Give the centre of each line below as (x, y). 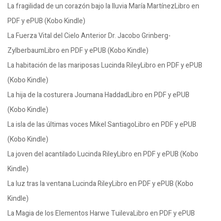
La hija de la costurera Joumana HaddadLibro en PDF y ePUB (98, 95)
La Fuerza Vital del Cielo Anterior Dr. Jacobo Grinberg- (89, 36)
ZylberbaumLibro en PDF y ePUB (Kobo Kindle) (78, 51)
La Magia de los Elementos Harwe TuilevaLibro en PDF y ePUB (101, 213)
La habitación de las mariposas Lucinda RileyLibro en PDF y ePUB (105, 65)
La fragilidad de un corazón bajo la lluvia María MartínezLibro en (103, 6)
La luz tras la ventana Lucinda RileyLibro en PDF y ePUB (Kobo (100, 184)
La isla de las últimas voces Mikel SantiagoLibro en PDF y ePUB (102, 125)
